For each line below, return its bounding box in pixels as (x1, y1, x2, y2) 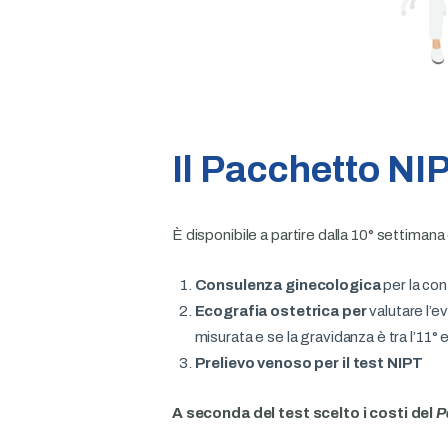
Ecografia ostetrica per (194, 302, 370, 319)
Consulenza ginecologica (194, 276, 384, 293)
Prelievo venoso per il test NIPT (194, 354, 424, 371)
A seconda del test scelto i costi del (172, 404, 437, 421)
